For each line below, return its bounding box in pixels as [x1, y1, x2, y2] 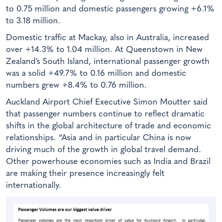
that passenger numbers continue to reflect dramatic [6, 110, 205, 119]
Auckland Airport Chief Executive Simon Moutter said [6, 98, 208, 107]
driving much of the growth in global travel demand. [6, 146, 201, 155]
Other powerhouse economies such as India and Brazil [6, 158, 211, 166]
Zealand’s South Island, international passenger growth [6, 57, 210, 66]
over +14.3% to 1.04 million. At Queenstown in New [6, 46, 203, 55]
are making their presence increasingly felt [6, 169, 165, 178]
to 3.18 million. [6, 17, 60, 26]
